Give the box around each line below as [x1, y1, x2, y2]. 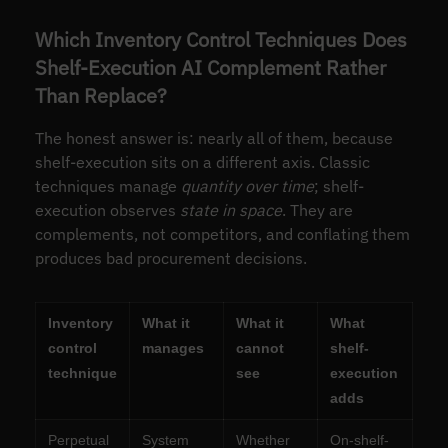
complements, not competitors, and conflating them [34, 224, 410, 245]
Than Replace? [34, 81, 167, 109]
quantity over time [180, 176, 314, 197]
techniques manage [34, 176, 181, 197]
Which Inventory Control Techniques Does [34, 25, 407, 53]
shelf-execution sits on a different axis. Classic [34, 152, 370, 173]
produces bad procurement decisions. [34, 248, 307, 269]
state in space [179, 200, 282, 221]
